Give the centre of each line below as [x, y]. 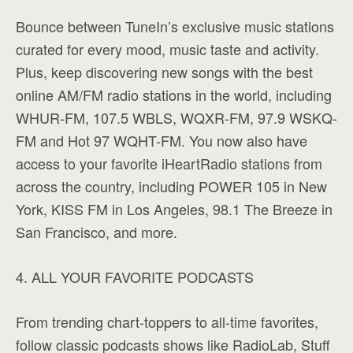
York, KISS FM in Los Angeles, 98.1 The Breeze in [174, 209]
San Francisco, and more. [97, 232]
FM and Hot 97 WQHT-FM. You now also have [162, 140]
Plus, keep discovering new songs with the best [164, 72]
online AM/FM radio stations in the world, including [174, 95]
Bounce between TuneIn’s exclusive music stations [175, 26]
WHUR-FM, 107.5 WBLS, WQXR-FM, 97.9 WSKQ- [176, 117]
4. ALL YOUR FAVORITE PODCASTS [135, 277]
